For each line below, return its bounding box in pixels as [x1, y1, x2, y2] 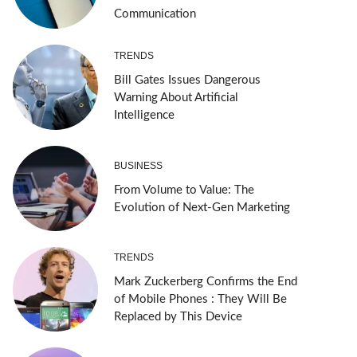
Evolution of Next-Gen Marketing [113, 201, 290, 214]
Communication [113, 8, 196, 21]
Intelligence [113, 109, 175, 122]
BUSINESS [113, 159, 163, 171]
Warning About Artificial [113, 92, 238, 104]
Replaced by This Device [113, 311, 242, 324]
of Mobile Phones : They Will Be [113, 293, 287, 306]
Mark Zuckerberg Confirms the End [113, 276, 297, 288]
